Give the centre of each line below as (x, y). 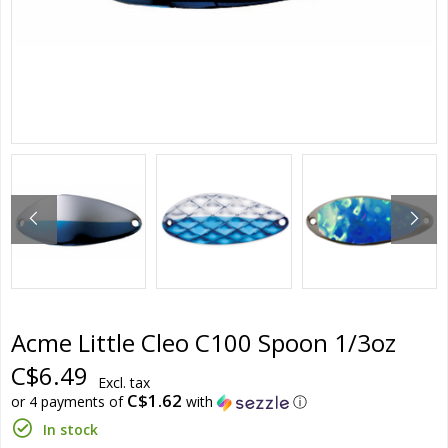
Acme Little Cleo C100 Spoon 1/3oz (203, 343)
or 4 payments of (69, 402)
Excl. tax (124, 383)
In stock (70, 430)
